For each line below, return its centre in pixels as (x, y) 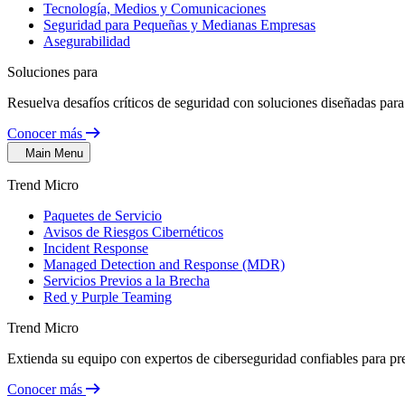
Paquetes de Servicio (103, 216)
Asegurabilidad (87, 41)
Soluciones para (52, 72)
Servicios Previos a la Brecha (127, 281)
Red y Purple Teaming (108, 297)
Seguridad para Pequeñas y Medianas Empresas (179, 25)
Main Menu (54, 153)
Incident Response (96, 248)
